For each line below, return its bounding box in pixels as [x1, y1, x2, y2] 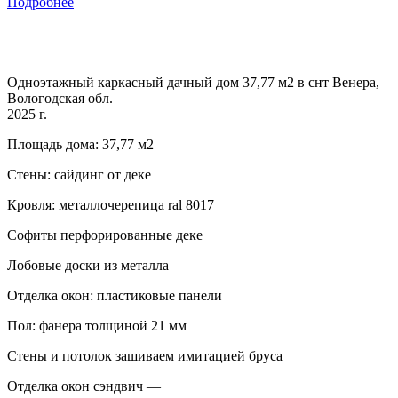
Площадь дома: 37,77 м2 [7, 136, 154, 152]
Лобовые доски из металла [7, 257, 169, 273]
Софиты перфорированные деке [7, 227, 203, 243]
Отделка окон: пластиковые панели [7, 287, 222, 303]
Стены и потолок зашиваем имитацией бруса [7, 347, 283, 363]
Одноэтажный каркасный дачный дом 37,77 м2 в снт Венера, [7, 74, 379, 90]
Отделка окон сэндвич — [7, 378, 161, 394]
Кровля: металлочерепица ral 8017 [7, 196, 214, 212]
